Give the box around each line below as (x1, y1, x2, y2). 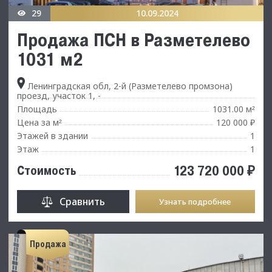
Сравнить (59, 194, 105, 208)
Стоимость (17, 163, 76, 178)
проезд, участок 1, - (17, 89, 101, 101)
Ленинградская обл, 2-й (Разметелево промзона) (25, 80, 233, 92)
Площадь (17, 103, 57, 115)
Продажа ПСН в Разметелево (17, 28, 250, 50)
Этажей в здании (17, 129, 88, 141)
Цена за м (17, 116, 59, 128)
